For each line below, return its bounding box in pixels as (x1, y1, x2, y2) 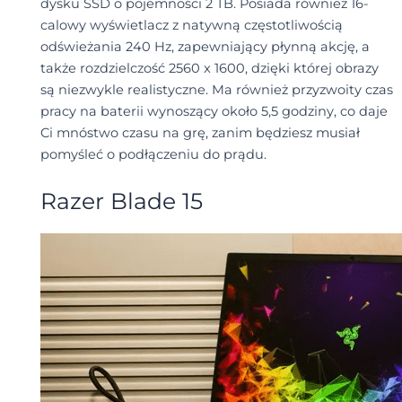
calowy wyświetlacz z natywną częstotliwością (39, 17, 343, 34)
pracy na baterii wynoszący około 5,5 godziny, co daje (39, 103, 388, 120)
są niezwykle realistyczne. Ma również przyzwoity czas (39, 82, 393, 99)
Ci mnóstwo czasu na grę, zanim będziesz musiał (39, 125, 360, 142)
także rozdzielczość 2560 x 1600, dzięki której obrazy (39, 60, 379, 77)
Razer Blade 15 (39, 187, 203, 214)
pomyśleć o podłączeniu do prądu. (39, 146, 267, 163)
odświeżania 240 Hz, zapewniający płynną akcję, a (39, 39, 370, 56)
